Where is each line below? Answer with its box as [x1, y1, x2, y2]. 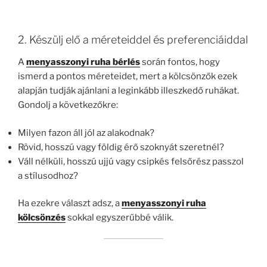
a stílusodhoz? [18, 170, 78, 181]
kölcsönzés [18, 212, 66, 223]
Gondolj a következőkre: [18, 100, 118, 111]
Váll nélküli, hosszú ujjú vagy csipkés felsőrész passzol [18, 156, 244, 167]
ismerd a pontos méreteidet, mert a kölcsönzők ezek [18, 71, 237, 82]
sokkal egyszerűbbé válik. [66, 212, 173, 223]
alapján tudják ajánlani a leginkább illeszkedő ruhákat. [18, 85, 239, 97]
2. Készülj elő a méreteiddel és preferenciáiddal [18, 33, 248, 46]
